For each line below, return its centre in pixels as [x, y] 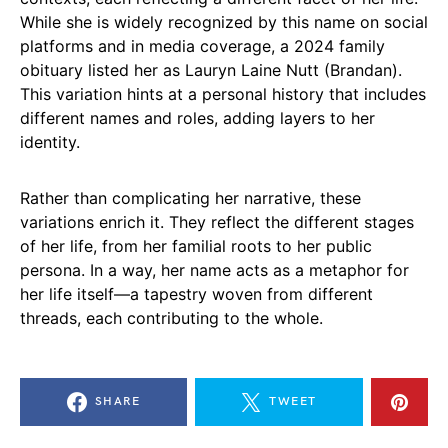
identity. [50, 141]
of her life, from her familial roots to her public [196, 245]
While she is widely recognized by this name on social [224, 21]
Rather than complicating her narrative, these [190, 197]
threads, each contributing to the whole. [171, 317]
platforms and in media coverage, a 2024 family [202, 45]
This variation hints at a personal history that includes [223, 93]
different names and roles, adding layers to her [197, 117]
